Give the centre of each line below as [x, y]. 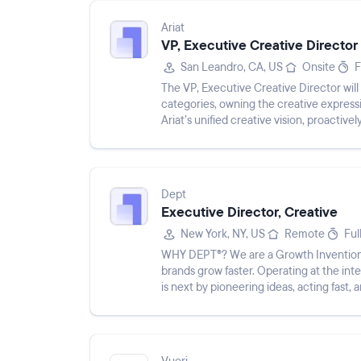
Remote [305, 234]
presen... [182, 137]
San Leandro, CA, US [232, 67]
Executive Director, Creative [249, 212]
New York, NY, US [223, 234]
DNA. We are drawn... [213, 303]
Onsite [319, 67]
